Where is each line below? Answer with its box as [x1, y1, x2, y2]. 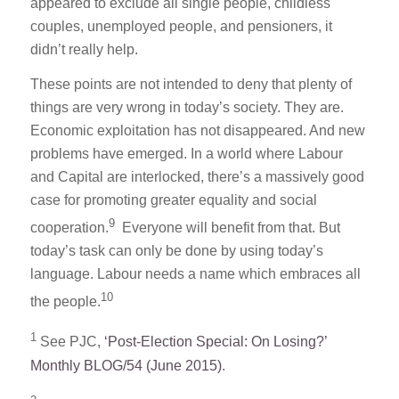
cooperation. [29, 220, 109, 236]
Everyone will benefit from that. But [114, 220, 340, 236]
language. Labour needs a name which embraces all [29, 266, 361, 282]
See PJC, [36, 334, 104, 350]
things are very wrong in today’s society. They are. [29, 100, 344, 116]
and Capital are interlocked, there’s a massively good [29, 169, 364, 185]
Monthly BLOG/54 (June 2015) [29, 357, 222, 373]
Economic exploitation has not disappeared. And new [29, 123, 365, 139]
